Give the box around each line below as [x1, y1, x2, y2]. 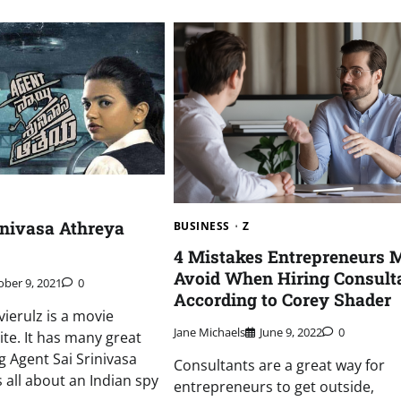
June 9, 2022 [259, 324, 322, 341]
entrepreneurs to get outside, [173, 377, 374, 397]
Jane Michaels [173, 324, 245, 341]
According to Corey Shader [173, 287, 391, 311]
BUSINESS [173, 218, 230, 234]
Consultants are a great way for [173, 355, 385, 376]
